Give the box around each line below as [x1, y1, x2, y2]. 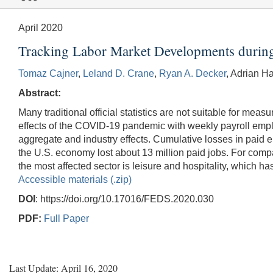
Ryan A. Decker [159, 68, 226, 79]
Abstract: [18, 87, 61, 98]
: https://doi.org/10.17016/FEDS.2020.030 [35, 193, 214, 204]
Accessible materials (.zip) [18, 174, 132, 185]
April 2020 [18, 22, 63, 33]
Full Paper [44, 213, 89, 224]
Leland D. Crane [83, 68, 154, 79]
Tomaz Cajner [18, 68, 78, 79]
